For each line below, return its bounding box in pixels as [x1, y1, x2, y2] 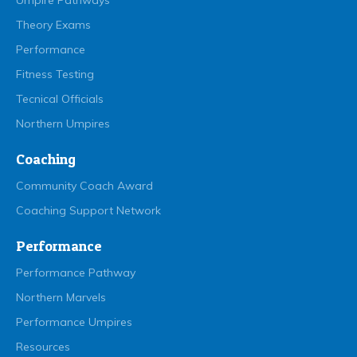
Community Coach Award [16, 178, 153, 194]
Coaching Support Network [16, 203, 161, 218]
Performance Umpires [16, 315, 132, 330]
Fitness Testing [16, 67, 94, 82]
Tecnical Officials [16, 92, 104, 107]
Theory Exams [16, 18, 91, 33]
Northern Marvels [16, 290, 106, 305]
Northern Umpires [16, 116, 110, 131]
